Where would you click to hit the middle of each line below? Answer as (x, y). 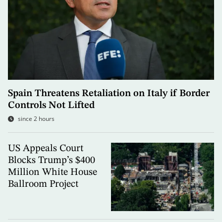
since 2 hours (36, 118)
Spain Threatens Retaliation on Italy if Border (109, 93)
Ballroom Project (43, 184)
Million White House (53, 172)
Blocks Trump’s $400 (52, 160)
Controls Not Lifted (51, 105)
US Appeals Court (46, 148)
